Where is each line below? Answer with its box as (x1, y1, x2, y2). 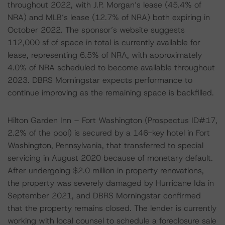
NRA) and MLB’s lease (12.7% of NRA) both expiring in (8, 12, 210, 23)
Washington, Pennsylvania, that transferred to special (8, 140, 203, 151)
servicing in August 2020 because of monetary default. (8, 153, 213, 163)
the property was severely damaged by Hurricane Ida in (8, 178, 214, 188)
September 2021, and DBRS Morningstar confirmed (8, 190, 201, 201)
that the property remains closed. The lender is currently (8, 203, 216, 213)
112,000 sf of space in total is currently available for (8, 37, 200, 48)
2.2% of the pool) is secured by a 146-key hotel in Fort (8, 128, 210, 138)
